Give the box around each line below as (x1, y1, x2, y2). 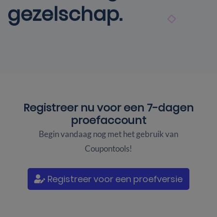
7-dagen (147, 100, 194, 115)
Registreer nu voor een (23, 100, 147, 115)
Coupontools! (85, 143, 132, 154)
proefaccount (71, 112, 146, 128)
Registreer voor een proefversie (46, 172, 183, 185)
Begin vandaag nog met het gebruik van (39, 128, 178, 139)
